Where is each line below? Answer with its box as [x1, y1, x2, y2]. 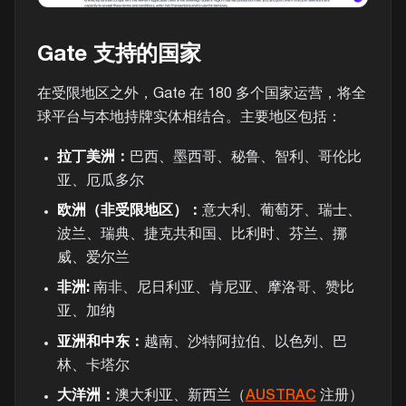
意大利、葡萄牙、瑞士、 [201, 205, 362, 218]
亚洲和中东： [56, 335, 144, 349]
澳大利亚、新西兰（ [114, 389, 246, 402]
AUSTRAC [245, 389, 316, 402]
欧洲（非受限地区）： [56, 205, 202, 218]
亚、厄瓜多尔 [56, 174, 144, 188]
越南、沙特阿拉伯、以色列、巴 [143, 335, 347, 349]
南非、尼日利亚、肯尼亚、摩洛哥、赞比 [89, 282, 354, 295]
